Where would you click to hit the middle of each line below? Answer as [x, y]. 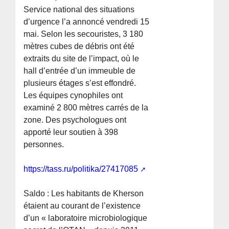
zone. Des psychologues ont [75, 120]
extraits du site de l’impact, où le [82, 59]
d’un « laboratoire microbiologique [86, 218]
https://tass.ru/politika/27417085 [81, 169]
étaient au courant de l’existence [82, 206]
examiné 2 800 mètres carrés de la [86, 108]
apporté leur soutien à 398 [71, 132]
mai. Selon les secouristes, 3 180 [84, 34]
